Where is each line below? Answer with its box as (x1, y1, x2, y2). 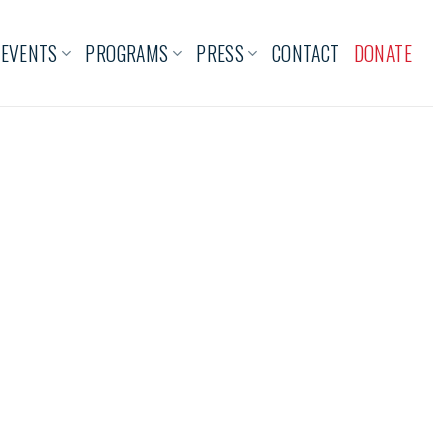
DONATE (353, 38, 412, 68)
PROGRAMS (85, 38, 169, 68)
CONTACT (271, 38, 340, 68)
